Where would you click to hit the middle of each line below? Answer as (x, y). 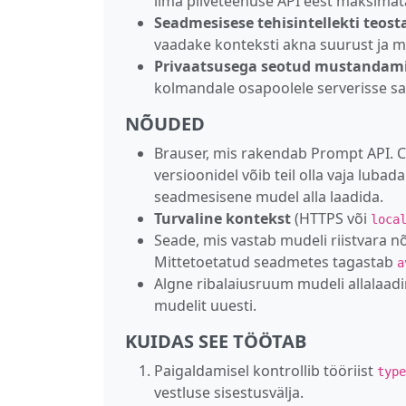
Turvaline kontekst (222, 218)
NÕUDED (165, 123)
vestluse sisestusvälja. (229, 392)
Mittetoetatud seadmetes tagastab (275, 261)
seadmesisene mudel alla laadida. (269, 196)
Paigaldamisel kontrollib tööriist (266, 370)
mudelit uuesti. (205, 305)
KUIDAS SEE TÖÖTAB (216, 341)
